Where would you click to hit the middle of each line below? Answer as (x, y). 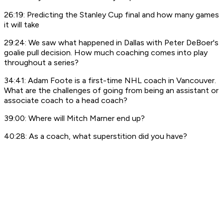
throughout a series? (41, 63)
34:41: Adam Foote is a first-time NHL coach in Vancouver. (110, 81)
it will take (22, 25)
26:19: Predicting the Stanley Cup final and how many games (111, 15)
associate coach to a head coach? (66, 101)
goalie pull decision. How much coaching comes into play (106, 53)
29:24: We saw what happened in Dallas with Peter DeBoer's (111, 43)
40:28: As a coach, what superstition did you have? (97, 136)
